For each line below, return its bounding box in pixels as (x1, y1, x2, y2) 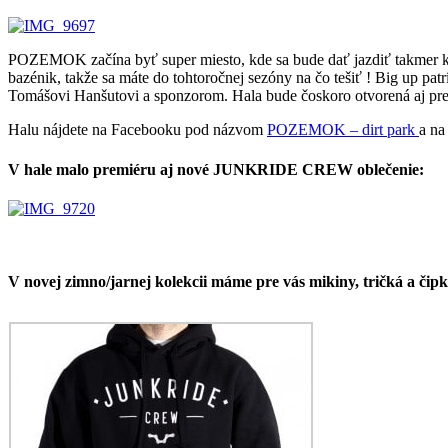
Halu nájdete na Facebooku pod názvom (8, 121, 267, 139)
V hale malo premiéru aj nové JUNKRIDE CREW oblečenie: (8, 160, 424, 178)
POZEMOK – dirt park (267, 121, 419, 139)
